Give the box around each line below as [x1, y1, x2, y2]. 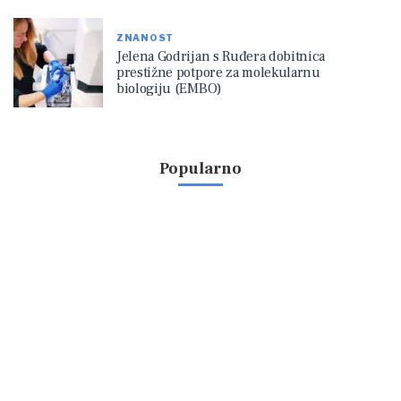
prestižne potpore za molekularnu [116, 63, 320, 81]
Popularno [159, 158, 242, 180]
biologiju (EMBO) [116, 79, 222, 98]
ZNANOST [116, 31, 174, 43]
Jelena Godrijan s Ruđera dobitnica [116, 47, 326, 65]
